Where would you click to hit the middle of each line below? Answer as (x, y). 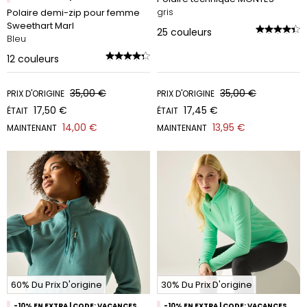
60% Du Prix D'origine (57, 285)
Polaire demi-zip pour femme (73, 13)
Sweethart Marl (40, 26)
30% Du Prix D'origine (207, 285)
